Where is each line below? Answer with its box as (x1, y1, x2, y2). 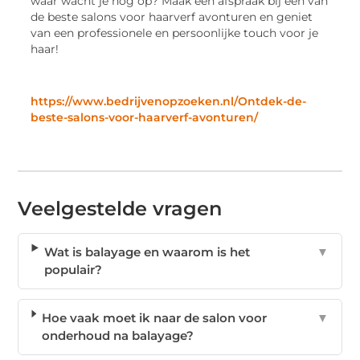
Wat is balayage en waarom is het (44, 244, 251, 260)
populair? (44, 262, 103, 278)
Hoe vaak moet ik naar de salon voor (42, 310, 268, 326)
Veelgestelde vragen (18, 197, 223, 221)
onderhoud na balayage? (42, 328, 194, 344)
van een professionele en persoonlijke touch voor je (31, 26, 319, 39)
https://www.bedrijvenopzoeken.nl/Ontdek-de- (31, 95, 307, 108)
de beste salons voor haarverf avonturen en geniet (31, 10, 313, 23)
